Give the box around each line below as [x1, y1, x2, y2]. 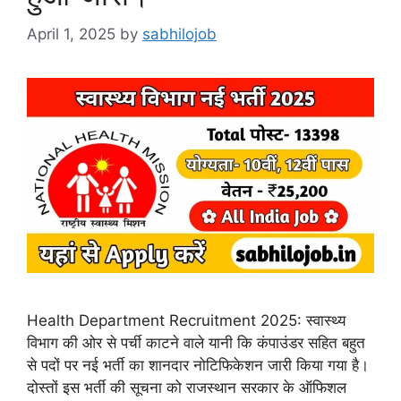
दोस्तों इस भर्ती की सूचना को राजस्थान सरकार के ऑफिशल [27, 378, 346, 397]
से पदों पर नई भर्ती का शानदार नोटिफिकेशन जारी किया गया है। [27, 355, 369, 374]
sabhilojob [142, 24, 217, 43]
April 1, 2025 [27, 24, 115, 43]
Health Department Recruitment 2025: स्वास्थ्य [27, 311, 346, 329]
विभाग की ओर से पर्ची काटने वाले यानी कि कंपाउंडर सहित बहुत [27, 333, 365, 352]
